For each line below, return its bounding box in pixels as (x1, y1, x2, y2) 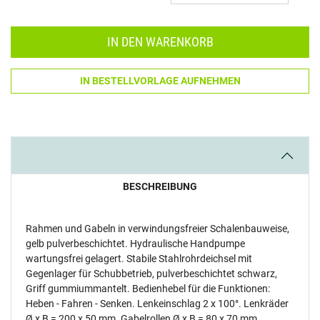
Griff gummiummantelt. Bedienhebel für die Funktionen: (26, 283, 270, 294)
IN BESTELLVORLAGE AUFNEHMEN (79, 75, 241, 86)
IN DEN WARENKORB (106, 35, 214, 49)
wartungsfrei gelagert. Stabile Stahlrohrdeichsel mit (26, 253, 252, 264)
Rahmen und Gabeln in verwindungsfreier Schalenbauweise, (26, 223, 289, 234)
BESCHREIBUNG (123, 181, 197, 192)
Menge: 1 (170, 5, 207, 16)
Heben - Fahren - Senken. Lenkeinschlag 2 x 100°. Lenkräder (26, 298, 289, 309)
